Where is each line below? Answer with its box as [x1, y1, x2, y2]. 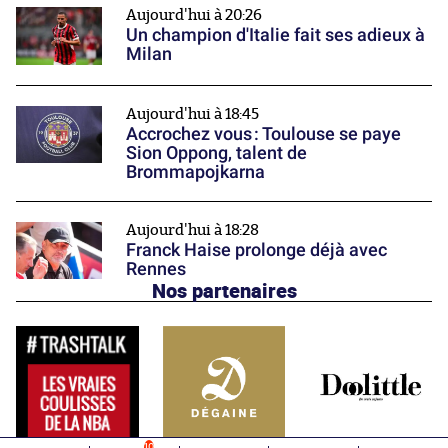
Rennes [126, 257, 186, 279]
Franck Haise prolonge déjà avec [126, 238, 387, 260]
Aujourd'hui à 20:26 [126, 8, 262, 24]
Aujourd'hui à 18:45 [126, 106, 259, 122]
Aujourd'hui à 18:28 [126, 222, 259, 238]
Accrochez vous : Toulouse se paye [126, 122, 401, 144]
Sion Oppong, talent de [126, 141, 307, 163]
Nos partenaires [151, 275, 297, 304]
